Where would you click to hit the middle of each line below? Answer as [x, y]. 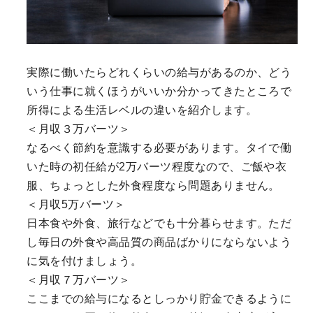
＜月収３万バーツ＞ [79, 129]
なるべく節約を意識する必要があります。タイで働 [159, 147]
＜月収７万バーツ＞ [79, 279]
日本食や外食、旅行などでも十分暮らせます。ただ [159, 223]
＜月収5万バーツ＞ [76, 204]
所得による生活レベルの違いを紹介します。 [142, 110]
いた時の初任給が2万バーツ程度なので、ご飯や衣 [157, 166]
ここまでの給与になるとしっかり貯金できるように [159, 298]
